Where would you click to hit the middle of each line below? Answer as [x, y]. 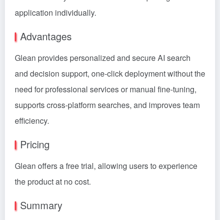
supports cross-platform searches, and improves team [107, 105]
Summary [41, 205]
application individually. [55, 13]
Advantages [46, 36]
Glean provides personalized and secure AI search [103, 58]
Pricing [35, 144]
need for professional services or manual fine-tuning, [106, 89]
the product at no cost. [53, 181]
